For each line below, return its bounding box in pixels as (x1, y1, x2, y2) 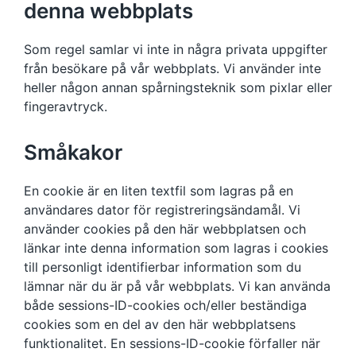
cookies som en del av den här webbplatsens (24, 316, 296, 332)
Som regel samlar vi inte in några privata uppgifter (24, 41, 327, 57)
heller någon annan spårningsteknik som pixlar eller (24, 79, 332, 95)
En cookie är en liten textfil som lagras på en (24, 183, 293, 199)
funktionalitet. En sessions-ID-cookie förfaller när (24, 335, 320, 351)
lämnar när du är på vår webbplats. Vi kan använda (24, 278, 331, 294)
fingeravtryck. (24, 99, 107, 114)
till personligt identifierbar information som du (24, 259, 301, 275)
